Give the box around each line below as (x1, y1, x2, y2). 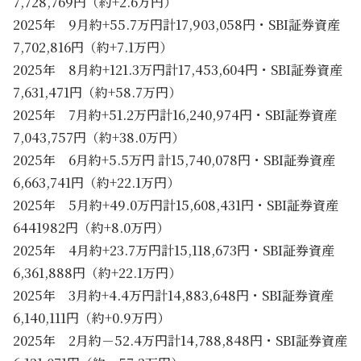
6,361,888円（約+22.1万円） (13, 263, 181, 282)
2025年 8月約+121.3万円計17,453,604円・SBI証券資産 (13, 60, 342, 79)
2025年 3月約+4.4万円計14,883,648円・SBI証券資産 (13, 285, 334, 305)
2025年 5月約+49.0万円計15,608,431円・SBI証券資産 (13, 195, 338, 214)
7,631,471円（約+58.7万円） (13, 82, 181, 102)
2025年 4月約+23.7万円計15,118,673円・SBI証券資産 (13, 240, 334, 259)
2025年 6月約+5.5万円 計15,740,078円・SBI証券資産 (13, 150, 335, 169)
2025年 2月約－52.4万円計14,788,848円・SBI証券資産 (13, 330, 347, 350)
